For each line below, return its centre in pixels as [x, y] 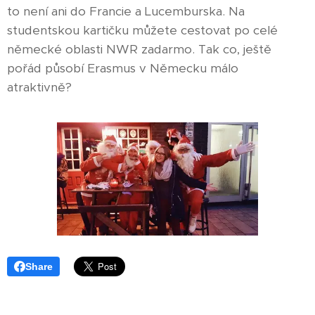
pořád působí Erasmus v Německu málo [123, 68]
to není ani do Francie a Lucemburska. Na [126, 11]
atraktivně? [41, 87]
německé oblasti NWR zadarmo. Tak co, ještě [139, 49]
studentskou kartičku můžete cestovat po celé [142, 30]
